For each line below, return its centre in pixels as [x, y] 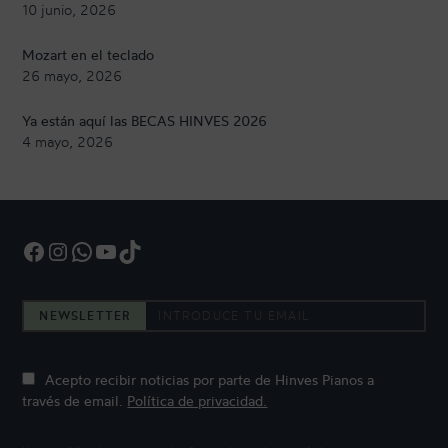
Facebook [27, 250]
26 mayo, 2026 [72, 76]
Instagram [56, 250]
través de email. [75, 401]
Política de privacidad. [197, 401]
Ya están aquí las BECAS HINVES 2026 [145, 121]
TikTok [123, 250]
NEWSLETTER [85, 316]
